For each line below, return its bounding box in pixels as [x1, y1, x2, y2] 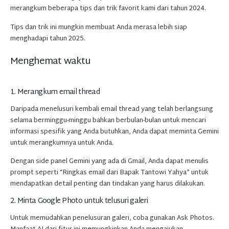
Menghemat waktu [10, 52, 90, 71]
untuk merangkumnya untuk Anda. [10, 136, 113, 149]
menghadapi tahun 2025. [10, 32, 85, 45]
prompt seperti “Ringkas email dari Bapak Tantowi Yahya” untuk [10, 167, 209, 179]
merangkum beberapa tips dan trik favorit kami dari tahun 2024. [10, 3, 206, 15]
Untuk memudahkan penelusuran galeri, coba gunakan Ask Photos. [10, 212, 214, 224]
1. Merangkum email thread [10, 85, 100, 99]
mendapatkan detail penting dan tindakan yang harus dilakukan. [10, 178, 205, 191]
